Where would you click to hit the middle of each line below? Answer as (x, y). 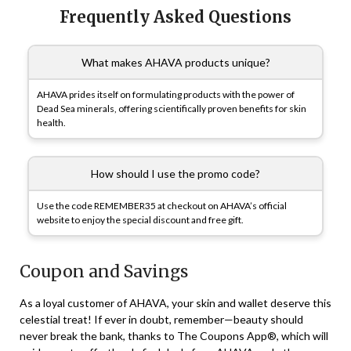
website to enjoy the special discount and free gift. (140, 220)
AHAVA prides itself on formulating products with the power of (166, 95)
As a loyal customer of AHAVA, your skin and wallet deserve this (175, 303)
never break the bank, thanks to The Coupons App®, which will (174, 336)
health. (51, 123)
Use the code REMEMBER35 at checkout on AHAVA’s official (162, 206)
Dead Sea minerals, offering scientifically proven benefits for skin (172, 109)
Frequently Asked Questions (175, 17)
